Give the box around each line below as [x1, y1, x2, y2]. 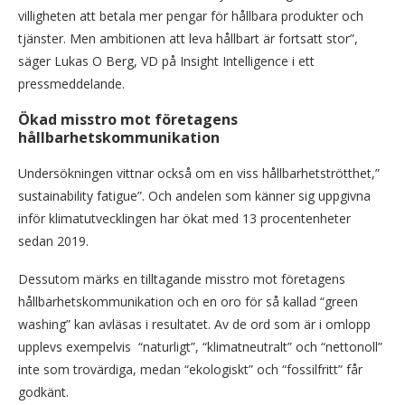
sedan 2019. [18, 232, 89, 250]
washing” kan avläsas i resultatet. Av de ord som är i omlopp [18, 316, 371, 334]
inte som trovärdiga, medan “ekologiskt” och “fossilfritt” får [18, 361, 363, 379]
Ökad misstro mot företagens [18, 109, 238, 130]
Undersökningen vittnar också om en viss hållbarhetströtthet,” [18, 165, 380, 183]
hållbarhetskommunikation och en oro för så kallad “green [18, 293, 358, 311]
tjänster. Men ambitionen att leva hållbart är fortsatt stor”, [18, 30, 358, 48]
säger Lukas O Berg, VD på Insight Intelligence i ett [18, 52, 315, 71]
